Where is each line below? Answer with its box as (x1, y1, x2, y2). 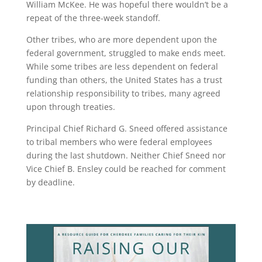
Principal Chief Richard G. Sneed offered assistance (26, 123, 227, 134)
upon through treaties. (26, 101, 115, 112)
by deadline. (26, 177, 75, 188)
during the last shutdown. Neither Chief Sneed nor (26, 150, 226, 161)
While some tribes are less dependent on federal (26, 61, 218, 72)
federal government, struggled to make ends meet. (26, 47, 226, 58)
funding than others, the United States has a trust (26, 74, 222, 85)
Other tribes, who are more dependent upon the (26, 34, 217, 45)
